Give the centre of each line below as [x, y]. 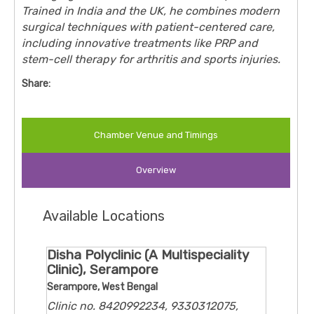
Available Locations [104, 216]
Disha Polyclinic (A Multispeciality [148, 255]
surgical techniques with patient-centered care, [148, 27]
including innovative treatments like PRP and [140, 43]
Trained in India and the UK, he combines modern [151, 11]
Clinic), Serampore [103, 270]
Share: [36, 84]
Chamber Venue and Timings [156, 135]
